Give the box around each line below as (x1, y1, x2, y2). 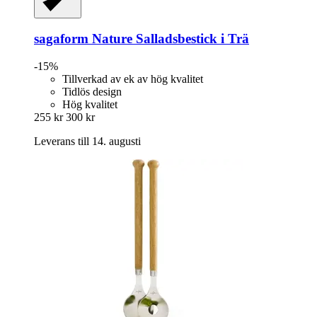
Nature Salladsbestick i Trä (88, 31, 249, 47)
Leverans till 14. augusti (34, 134, 141, 147)
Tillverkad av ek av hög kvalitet (62, 72, 203, 85)
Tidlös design (62, 85, 122, 98)
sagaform (34, 31, 88, 47)
